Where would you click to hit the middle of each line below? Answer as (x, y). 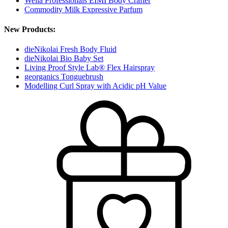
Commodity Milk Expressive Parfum (83, 9)
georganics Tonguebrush (64, 77)
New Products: (30, 29)
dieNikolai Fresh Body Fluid (70, 49)
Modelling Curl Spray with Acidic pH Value (95, 86)
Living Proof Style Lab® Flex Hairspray (90, 68)
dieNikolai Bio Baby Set (64, 59)
